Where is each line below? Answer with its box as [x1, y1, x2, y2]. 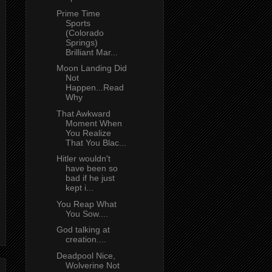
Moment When [65, 118, 122, 128]
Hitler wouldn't [56, 154, 110, 164]
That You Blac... [65, 137, 126, 148]
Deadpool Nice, [56, 250, 115, 260]
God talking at [56, 225, 110, 235]
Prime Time [56, 8, 100, 18]
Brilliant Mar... [65, 47, 118, 57]
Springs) [65, 37, 98, 47]
